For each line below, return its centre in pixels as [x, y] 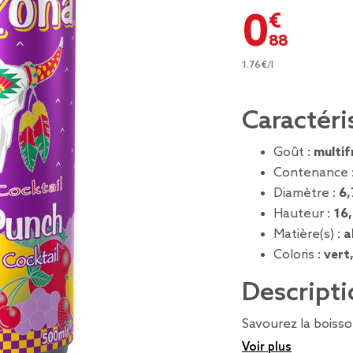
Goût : [294, 152]
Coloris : [299, 255]
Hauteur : [303, 214]
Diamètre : [306, 193]
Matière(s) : [308, 234]
